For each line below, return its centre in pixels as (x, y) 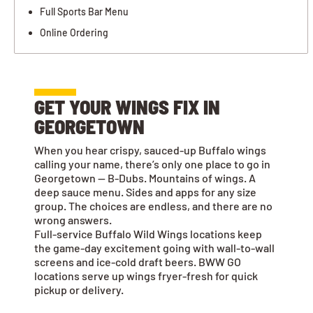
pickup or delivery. (79, 290)
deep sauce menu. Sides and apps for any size (145, 192)
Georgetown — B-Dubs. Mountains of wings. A (145, 178)
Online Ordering (74, 33)
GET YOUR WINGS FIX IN (127, 107)
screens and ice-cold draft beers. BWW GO (138, 262)
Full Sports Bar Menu (84, 12)
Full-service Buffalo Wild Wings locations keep (148, 234)
